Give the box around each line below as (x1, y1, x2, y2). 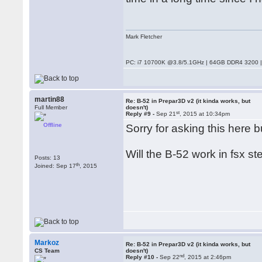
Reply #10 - (126, 254, 160, 260)
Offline (43, 122, 63, 128)
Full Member (35, 104, 68, 111)
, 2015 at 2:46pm (184, 254, 232, 260)
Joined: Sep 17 (35, 163, 77, 169)
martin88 (35, 95, 65, 104)
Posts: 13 (35, 154, 61, 161)
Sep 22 (160, 254, 180, 260)
